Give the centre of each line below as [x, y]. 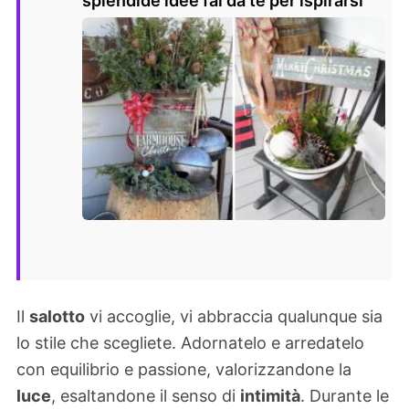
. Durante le [345, 395]
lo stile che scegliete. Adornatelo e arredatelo [190, 342]
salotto [57, 316]
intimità [270, 395]
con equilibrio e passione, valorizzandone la [184, 369]
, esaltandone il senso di [146, 395]
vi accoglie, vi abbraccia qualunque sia [234, 316]
